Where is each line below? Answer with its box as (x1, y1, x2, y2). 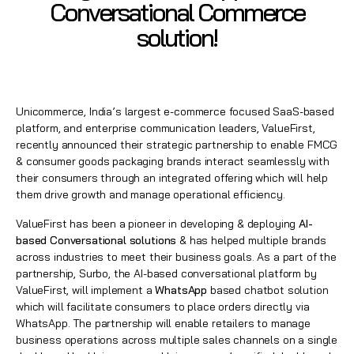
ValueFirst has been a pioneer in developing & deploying (16, 217, 299, 231)
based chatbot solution (207, 283, 329, 297)
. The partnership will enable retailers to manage (67, 316, 311, 330)
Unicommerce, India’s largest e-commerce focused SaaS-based (16, 104, 334, 119)
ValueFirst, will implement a (16, 283, 156, 297)
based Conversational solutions (16, 233, 177, 247)
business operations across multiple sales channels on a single (16, 333, 338, 347)
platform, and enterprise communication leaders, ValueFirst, (16, 121, 315, 135)
